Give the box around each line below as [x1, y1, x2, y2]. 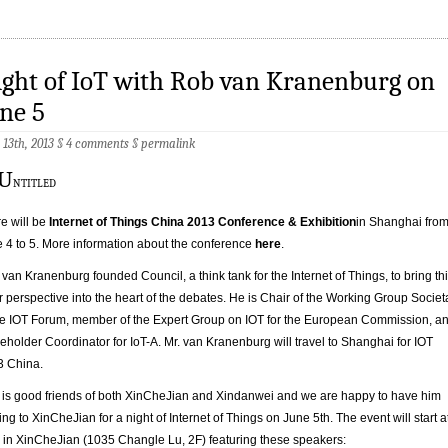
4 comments [66, 136, 129, 152]
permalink [141, 136, 195, 152]
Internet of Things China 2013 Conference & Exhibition [49, 215, 356, 230]
